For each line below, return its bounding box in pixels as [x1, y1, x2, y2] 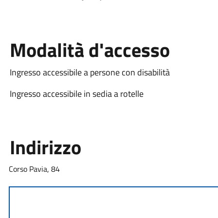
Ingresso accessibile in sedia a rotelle [9, 87, 144, 100]
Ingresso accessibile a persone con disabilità [9, 65, 170, 79]
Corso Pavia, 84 [8, 163, 60, 175]
